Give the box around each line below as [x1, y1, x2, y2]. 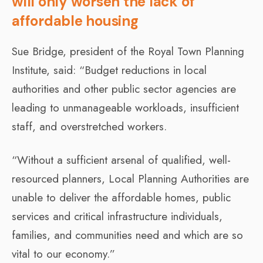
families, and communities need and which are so [12, 227, 243, 243]
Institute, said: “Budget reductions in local [12, 62, 207, 78]
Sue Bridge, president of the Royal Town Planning [12, 43, 244, 59]
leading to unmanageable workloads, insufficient [12, 99, 239, 116]
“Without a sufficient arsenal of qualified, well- [12, 151, 231, 168]
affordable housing [12, 11, 139, 30]
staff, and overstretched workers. [12, 118, 167, 134]
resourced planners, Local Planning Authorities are [12, 170, 249, 187]
